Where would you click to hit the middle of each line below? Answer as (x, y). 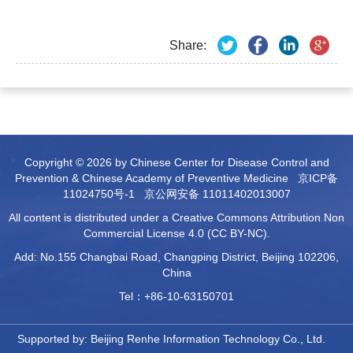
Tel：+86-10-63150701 (176, 296)
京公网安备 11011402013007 (217, 194)
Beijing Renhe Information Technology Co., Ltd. (208, 339)
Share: (188, 45)
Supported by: (54, 339)
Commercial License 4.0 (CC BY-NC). (176, 233)
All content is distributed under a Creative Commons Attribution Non (176, 217)
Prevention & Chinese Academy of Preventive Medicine (156, 178)
